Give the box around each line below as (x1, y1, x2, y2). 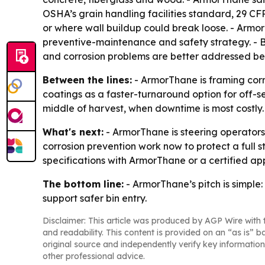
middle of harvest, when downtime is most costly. (43, 102, 264, 115)
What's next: (43, 126, 104, 138)
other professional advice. (43, 251, 145, 262)
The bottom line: (43, 178, 124, 190)
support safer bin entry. (43, 192, 147, 205)
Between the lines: (43, 74, 132, 86)
